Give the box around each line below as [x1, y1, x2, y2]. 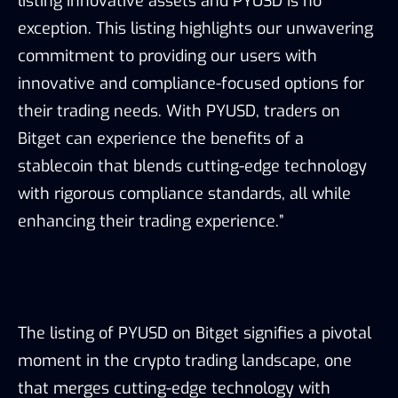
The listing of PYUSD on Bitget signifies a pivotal [18, 322, 371, 345]
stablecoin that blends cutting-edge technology [18, 155, 367, 178]
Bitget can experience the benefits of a [18, 128, 304, 150]
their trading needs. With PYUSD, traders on [18, 100, 340, 123]
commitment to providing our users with [18, 45, 317, 68]
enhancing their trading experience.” [18, 211, 283, 233]
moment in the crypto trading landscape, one [18, 350, 352, 372]
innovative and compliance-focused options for [18, 73, 364, 95]
